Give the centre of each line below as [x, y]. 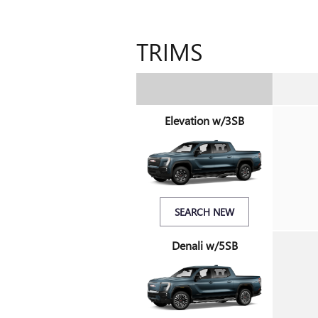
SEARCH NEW [204, 212]
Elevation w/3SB [204, 121]
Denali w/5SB [204, 246]
